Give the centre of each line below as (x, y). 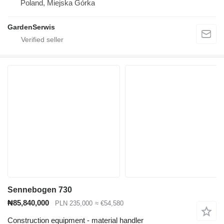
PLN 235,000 (74, 203)
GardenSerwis (31, 27)
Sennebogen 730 (40, 190)
